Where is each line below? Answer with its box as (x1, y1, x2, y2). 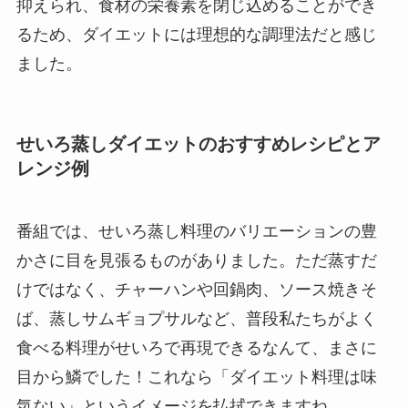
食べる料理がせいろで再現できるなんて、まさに (15, 339, 377, 358)
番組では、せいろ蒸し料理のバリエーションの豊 (15, 222, 377, 241)
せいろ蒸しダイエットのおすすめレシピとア (15, 133, 381, 154)
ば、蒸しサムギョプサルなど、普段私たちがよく (15, 310, 377, 329)
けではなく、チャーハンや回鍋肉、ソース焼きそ (15, 280, 377, 300)
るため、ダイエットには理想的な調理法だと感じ (15, 25, 377, 44)
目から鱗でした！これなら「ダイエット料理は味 (15, 368, 377, 387)
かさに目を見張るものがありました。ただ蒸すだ (15, 251, 377, 270)
